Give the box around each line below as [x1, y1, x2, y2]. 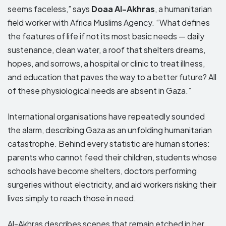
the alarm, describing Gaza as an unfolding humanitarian [8, 124, 212, 135]
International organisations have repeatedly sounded [8, 110, 205, 122]
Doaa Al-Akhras [91, 3, 155, 14]
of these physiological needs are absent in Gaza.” [8, 85, 191, 96]
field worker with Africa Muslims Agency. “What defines [8, 17, 210, 28]
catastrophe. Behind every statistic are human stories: [8, 138, 210, 149]
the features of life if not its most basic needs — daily [8, 30, 204, 41]
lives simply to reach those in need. [8, 192, 136, 203]
